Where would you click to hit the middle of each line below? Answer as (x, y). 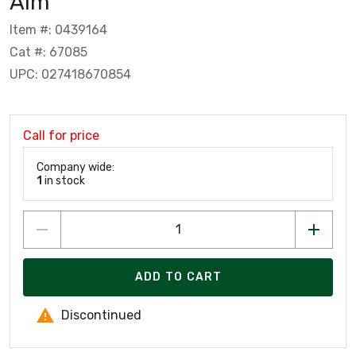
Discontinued (101, 315)
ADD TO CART (178, 277)
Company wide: (75, 167)
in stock (64, 180)
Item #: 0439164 (58, 29)
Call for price (61, 135)
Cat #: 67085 (48, 52)
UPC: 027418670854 (70, 74)
